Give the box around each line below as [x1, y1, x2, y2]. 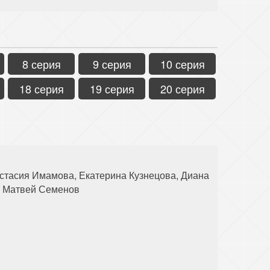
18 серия [19, 80, 64, 96]
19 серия [89, 80, 134, 96]
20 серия [160, 80, 205, 96]
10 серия [160, 55, 205, 72]
